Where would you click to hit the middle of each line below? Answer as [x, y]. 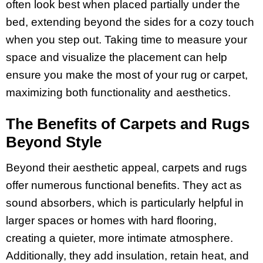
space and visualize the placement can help [117, 58]
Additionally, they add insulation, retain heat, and [127, 255]
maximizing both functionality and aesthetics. [118, 93]
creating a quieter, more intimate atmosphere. [119, 238]
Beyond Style [54, 142]
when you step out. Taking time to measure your [127, 40]
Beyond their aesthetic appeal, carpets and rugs [127, 167]
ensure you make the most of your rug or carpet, [127, 75]
